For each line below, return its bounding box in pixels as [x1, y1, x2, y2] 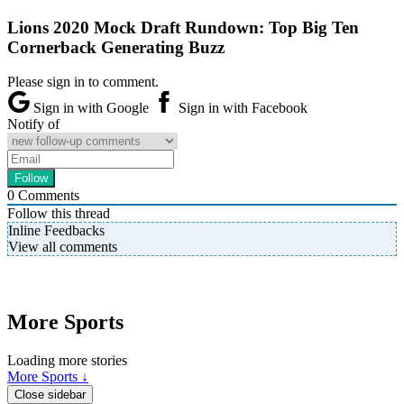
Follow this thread [7, 206, 110, 222]
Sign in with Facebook [175, 100, 308, 116]
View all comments [8, 239, 117, 255]
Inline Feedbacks [8, 223, 105, 239]
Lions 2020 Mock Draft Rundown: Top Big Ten [7, 17, 359, 37]
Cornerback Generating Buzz [7, 37, 225, 57]
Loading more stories [7, 353, 127, 369]
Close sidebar [14, 388, 86, 402]
